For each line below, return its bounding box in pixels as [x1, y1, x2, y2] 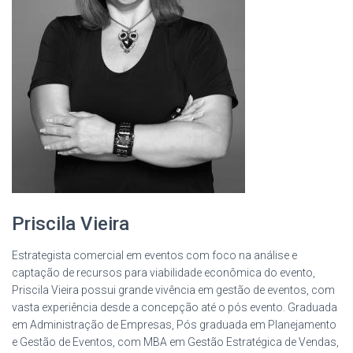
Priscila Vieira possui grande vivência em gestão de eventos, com [12, 284, 335, 297]
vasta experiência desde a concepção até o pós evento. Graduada [12, 301, 337, 314]
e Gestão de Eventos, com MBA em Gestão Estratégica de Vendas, [12, 336, 339, 349]
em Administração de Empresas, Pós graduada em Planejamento [12, 318, 336, 332]
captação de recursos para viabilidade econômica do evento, [12, 266, 315, 280]
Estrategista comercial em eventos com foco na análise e [12, 249, 297, 262]
